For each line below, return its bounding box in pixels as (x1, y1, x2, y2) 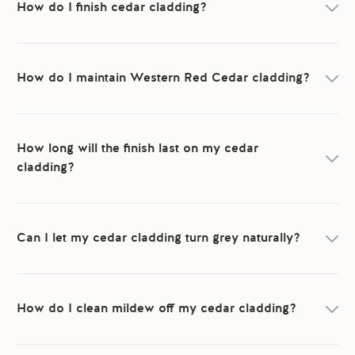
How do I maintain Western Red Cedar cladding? (17, 72, 311, 86)
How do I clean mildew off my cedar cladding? (17, 303, 297, 316)
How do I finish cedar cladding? (17, 2, 208, 15)
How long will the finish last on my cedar (17, 143, 259, 156)
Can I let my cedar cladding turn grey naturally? (17, 232, 301, 246)
